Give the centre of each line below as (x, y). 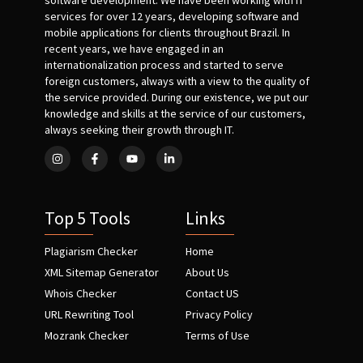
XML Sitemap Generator (102, 272)
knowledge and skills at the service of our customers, (175, 113)
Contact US (212, 293)
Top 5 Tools (88, 218)
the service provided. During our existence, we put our (177, 97)
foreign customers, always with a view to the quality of (177, 81)
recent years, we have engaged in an (134, 49)
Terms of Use (218, 335)
